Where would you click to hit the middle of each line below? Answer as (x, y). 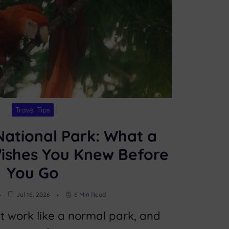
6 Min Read (90, 194)
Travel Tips (32, 110)
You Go (32, 173)
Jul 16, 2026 (33, 194)
